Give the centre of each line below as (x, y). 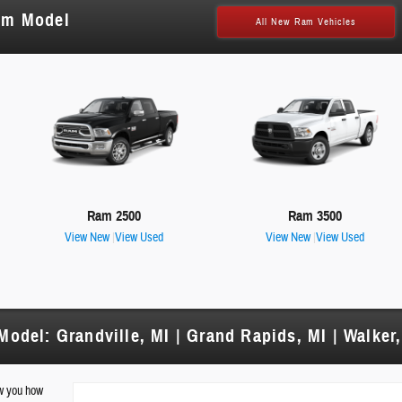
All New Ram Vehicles (306, 22)
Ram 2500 (114, 216)
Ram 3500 (315, 216)
